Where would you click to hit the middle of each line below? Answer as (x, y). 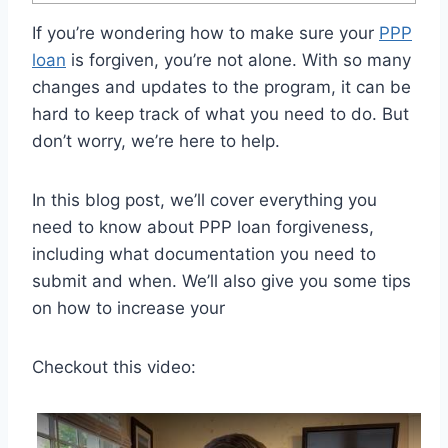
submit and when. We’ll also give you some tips (221, 281)
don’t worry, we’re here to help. (156, 141)
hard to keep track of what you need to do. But (220, 114)
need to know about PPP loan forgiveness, (203, 227)
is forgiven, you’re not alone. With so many (238, 60)
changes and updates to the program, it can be (221, 87)
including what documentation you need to (204, 254)
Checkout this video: (114, 367)
